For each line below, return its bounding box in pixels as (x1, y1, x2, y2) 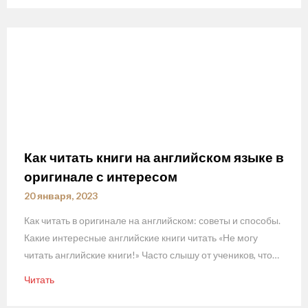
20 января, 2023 (24, 189, 98, 201)
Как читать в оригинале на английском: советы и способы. (24, 214, 280, 226)
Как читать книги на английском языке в (24, 148, 284, 165)
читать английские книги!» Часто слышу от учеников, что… (24, 248, 279, 261)
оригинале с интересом (24, 168, 177, 184)
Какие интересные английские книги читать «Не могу (24, 231, 258, 243)
